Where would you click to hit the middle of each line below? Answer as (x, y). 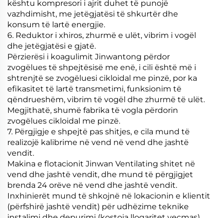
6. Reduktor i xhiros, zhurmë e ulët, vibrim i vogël (102, 35)
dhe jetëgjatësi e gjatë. (52, 46)
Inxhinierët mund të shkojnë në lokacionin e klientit (109, 196)
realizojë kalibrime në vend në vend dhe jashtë (98, 142)
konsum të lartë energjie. (56, 24)
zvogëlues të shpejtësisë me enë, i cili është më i (102, 67)
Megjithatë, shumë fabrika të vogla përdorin (93, 110)
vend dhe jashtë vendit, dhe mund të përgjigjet (100, 174)
